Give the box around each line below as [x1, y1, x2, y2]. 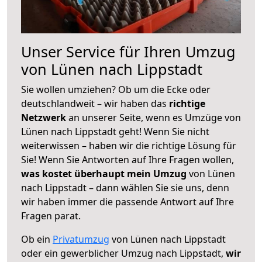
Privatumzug [53, 232, 109, 246]
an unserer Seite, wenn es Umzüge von [68, 111, 241, 124]
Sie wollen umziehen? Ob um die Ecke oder [21, 82, 211, 96]
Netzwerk [21, 111, 68, 124]
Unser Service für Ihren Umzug [21, 41, 236, 61]
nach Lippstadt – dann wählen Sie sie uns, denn [21, 181, 229, 194]
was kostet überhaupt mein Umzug [21, 167, 187, 180]
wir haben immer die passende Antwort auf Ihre [21, 195, 234, 208]
